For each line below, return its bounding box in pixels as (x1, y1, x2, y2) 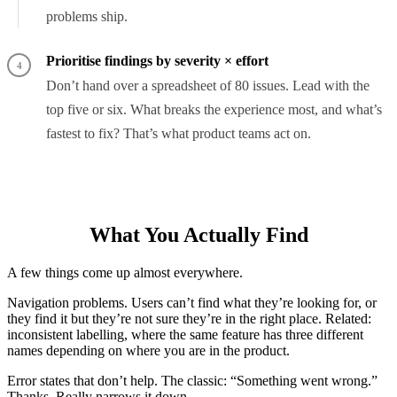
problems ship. (46, 9, 128, 25)
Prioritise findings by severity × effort (46, 53, 269, 69)
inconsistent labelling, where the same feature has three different (7, 327, 363, 343)
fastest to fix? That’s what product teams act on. (46, 126, 311, 142)
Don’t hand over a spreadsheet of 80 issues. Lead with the (46, 78, 370, 94)
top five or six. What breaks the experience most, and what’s (46, 102, 382, 118)
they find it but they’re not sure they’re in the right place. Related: (7, 311, 371, 327)
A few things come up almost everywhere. (7, 265, 243, 281)
